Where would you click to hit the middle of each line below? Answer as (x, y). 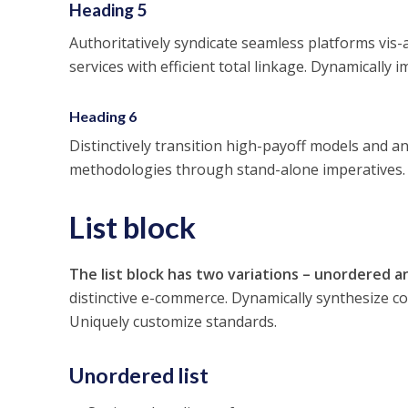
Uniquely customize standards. (173, 321)
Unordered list (138, 375)
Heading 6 (102, 116)
